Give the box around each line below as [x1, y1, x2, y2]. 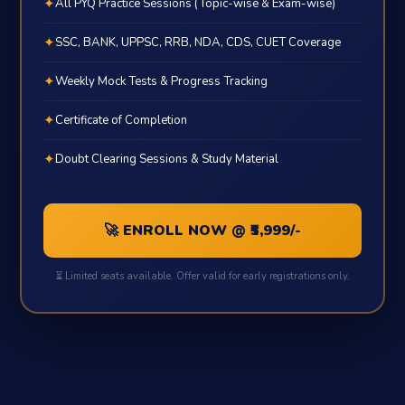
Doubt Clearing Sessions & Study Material [55, 150, 279, 167]
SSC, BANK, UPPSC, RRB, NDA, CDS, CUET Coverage [55, 33, 342, 51]
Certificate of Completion [55, 111, 188, 128]
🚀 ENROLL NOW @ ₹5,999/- [104, 221, 301, 240]
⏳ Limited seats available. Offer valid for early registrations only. [55, 269, 350, 283]
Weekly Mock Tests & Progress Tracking [55, 72, 268, 89]
